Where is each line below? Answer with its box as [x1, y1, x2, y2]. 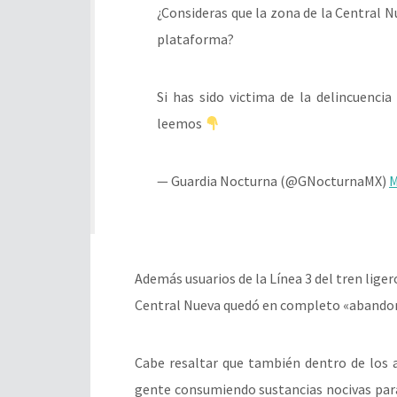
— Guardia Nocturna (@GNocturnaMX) [157, 172, 389, 191]
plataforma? [157, 30, 234, 49]
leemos [157, 114, 205, 133]
